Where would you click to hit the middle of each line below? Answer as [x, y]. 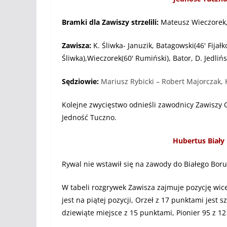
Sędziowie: [81, 81]
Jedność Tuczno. [89, 117]
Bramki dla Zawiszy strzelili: [110, 22]
